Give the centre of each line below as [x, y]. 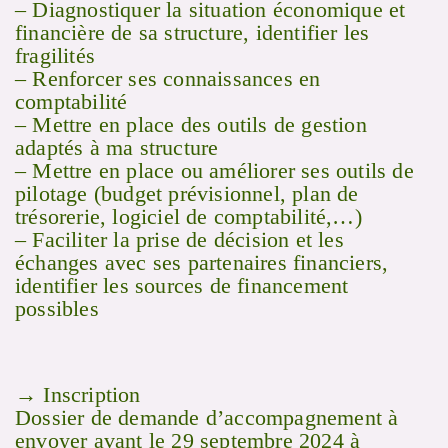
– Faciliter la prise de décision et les [179, 240]
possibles [57, 309]
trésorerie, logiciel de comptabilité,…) [188, 217]
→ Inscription [78, 395]
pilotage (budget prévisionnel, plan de [187, 194]
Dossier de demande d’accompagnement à [207, 418]
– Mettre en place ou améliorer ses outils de [214, 171]
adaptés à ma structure [117, 148]
